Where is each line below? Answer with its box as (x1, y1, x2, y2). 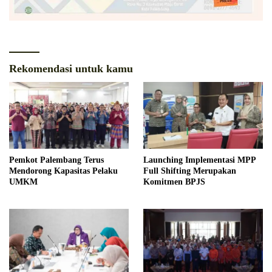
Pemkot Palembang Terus (9, 155, 104, 165)
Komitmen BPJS (143, 177, 205, 187)
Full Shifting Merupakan (143, 166, 236, 176)
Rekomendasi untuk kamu (9, 62, 133, 75)
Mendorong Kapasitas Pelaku (9, 166, 118, 176)
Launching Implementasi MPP (143, 155, 256, 165)
